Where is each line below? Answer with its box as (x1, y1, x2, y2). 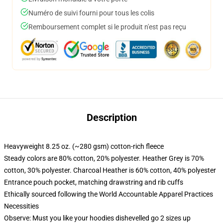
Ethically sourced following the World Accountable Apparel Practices (4, 190, 213, 198)
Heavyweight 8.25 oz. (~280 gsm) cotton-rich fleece (4, 142, 164, 150)
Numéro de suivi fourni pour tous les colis (28, 9, 154, 17)
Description (86, 111, 137, 123)
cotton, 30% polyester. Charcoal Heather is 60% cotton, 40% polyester (4, 166, 216, 174)
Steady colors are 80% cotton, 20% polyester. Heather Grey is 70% (4, 154, 204, 162)
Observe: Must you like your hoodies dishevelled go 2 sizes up (4, 214, 191, 222)
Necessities (4, 202, 39, 210)
